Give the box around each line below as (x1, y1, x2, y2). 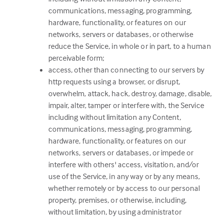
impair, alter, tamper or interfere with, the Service (48, 100, 204, 110)
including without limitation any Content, (48, 112, 181, 122)
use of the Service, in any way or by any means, (48, 171, 200, 181)
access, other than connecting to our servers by (48, 65, 205, 74)
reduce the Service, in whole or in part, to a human (48, 41, 211, 51)
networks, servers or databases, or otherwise (48, 29, 193, 39)
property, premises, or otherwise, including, (48, 195, 186, 205)
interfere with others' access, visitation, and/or (48, 159, 199, 169)
